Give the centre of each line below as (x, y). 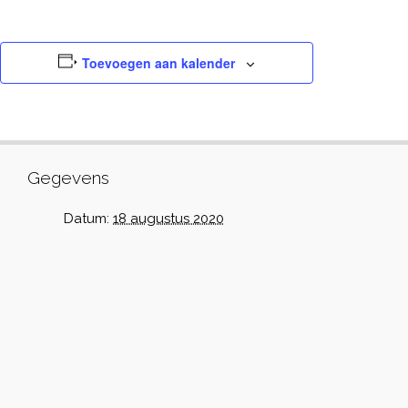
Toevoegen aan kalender (158, 63)
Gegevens (68, 178)
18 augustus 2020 (168, 219)
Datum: (87, 219)
